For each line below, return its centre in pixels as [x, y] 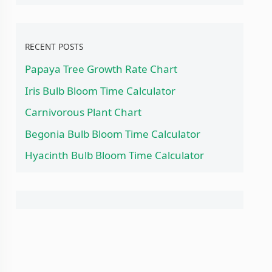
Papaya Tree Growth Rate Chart [101, 69]
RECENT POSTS [54, 46]
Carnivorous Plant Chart [83, 112]
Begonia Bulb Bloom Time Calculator [113, 134]
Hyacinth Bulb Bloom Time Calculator [114, 155]
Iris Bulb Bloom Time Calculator [100, 90]
